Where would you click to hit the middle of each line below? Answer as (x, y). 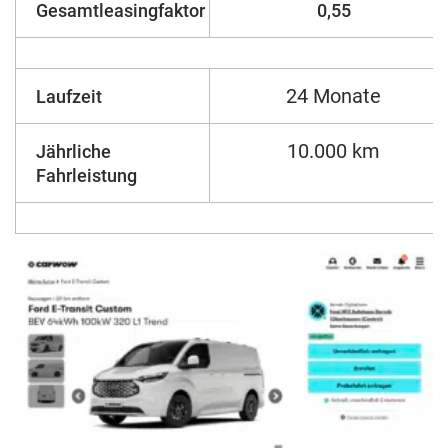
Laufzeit (69, 96)
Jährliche (73, 151)
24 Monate (333, 95)
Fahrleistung (86, 175)
